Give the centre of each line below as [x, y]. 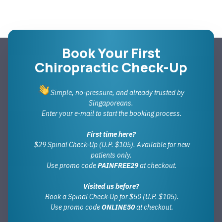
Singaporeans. [111, 103]
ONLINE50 [118, 207]
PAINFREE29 [118, 166]
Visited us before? [111, 187]
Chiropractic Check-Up [111, 67]
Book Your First [111, 53]
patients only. [111, 155]
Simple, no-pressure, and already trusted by [116, 93]
